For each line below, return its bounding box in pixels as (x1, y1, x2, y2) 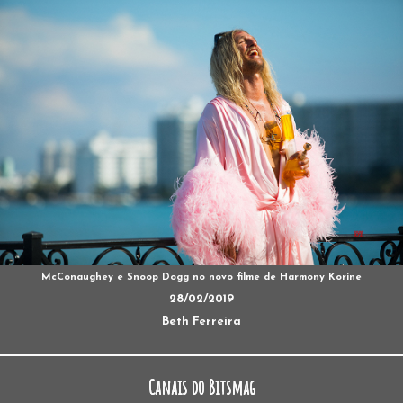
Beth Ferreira (162, 315, 241, 327)
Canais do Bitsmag (148, 374, 255, 399)
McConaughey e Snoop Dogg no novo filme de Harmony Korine (41, 272, 362, 282)
